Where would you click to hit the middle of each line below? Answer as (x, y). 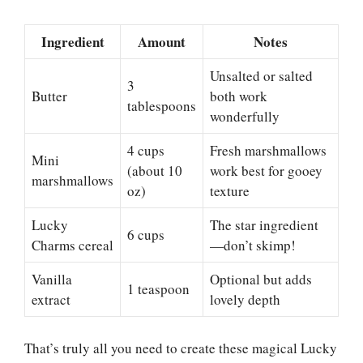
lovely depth (245, 300)
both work (239, 96)
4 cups (146, 151)
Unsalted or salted (261, 76)
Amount (162, 42)
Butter (49, 96)
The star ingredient (264, 225)
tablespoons (162, 106)
